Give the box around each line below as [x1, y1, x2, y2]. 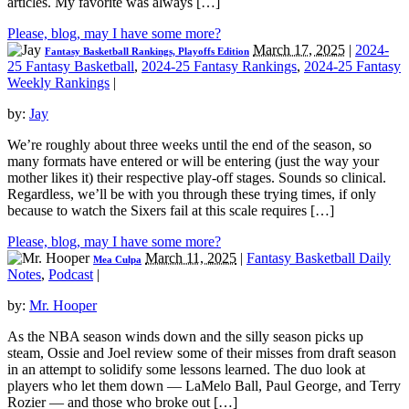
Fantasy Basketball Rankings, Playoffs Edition [45, 46, 249, 58]
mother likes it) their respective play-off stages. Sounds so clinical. [7, 170, 386, 186]
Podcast [48, 267, 93, 283]
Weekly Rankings [7, 75, 110, 91]
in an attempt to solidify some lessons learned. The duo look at [7, 362, 365, 378]
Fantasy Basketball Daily [246, 250, 391, 267]
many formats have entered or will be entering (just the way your [7, 153, 379, 170]
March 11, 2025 [145, 250, 236, 267]
